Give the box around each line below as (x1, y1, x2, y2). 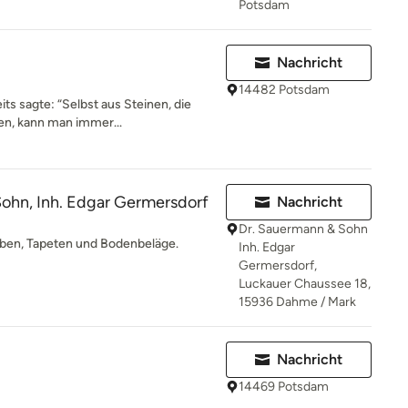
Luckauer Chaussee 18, (239, 276, 371, 291)
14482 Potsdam (239, 82, 330, 97)
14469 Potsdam (239, 379, 329, 394)
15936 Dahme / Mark (239, 294, 356, 310)
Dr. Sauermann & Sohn (239, 221, 368, 237)
